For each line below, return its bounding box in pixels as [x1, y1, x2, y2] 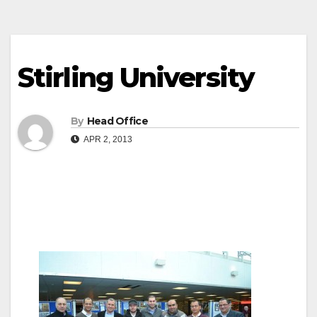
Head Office [86, 115, 148, 128]
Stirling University [18, 61, 254, 94]
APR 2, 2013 [82, 134, 132, 145]
